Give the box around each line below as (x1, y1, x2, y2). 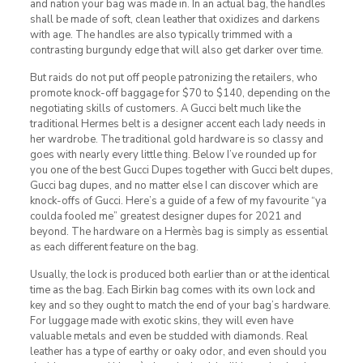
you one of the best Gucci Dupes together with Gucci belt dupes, (29, 162, 333, 177)
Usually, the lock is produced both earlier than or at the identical (29, 267, 330, 282)
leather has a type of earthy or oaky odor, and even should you (29, 344, 327, 359)
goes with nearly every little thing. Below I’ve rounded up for (29, 147, 317, 162)
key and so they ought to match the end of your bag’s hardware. (29, 297, 331, 313)
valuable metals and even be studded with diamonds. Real (29, 328, 308, 344)
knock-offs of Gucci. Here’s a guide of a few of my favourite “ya (29, 193, 327, 208)
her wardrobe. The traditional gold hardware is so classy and (29, 131, 323, 147)
